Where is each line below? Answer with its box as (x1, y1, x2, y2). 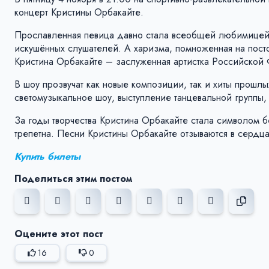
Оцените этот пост (14, 227, 103, 241)
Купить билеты (14, 150, 80, 164)
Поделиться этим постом (14, 172, 132, 186)
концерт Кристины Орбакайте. (14, 5, 144, 20)
